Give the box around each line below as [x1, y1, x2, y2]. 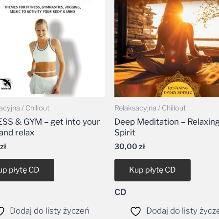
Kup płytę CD [129, 149, 176, 158]
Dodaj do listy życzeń [9, 189, 89, 199]
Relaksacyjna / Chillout [114, 88, 186, 97]
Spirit [114, 111, 135, 121]
